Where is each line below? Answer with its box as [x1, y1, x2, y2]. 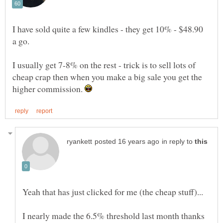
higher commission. [12, 83, 85, 95]
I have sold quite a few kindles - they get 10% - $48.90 [12, 23, 203, 35]
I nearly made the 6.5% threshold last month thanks [22, 209, 205, 222]
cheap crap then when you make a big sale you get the [12, 71, 202, 83]
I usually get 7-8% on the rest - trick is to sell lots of [12, 59, 196, 71]
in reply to [162, 137, 195, 145]
